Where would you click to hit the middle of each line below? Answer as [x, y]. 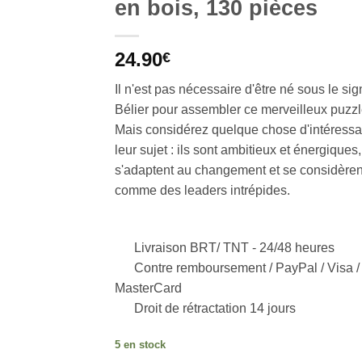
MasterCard [148, 288]
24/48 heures [295, 247]
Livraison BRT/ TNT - [193, 247]
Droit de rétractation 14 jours [213, 308]
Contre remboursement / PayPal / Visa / [245, 267]
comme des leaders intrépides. [202, 190]
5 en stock [140, 344]
